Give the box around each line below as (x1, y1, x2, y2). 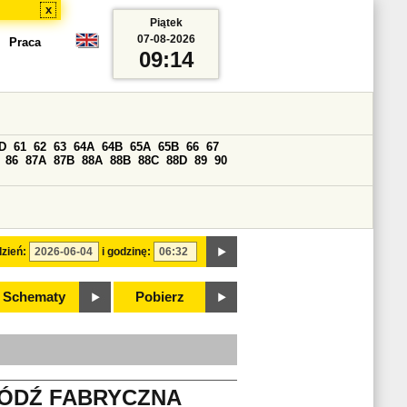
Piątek (149, 16, 183, 29)
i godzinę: (102, 245, 151, 258)
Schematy (2, 290, 65, 304)
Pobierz (135, 290, 184, 304)
